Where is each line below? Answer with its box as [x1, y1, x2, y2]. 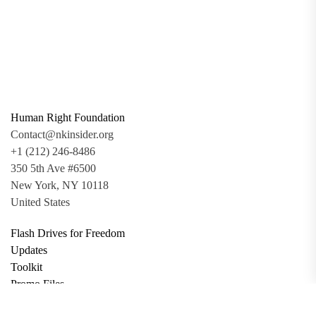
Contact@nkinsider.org [11, 128, 114, 141]
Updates [11, 244, 47, 257]
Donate [11, 295, 43, 308]
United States [11, 196, 70, 209]
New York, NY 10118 [11, 179, 109, 192]
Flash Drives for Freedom [11, 227, 125, 240]
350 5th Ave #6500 [11, 162, 96, 175]
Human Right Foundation [11, 111, 125, 124]
